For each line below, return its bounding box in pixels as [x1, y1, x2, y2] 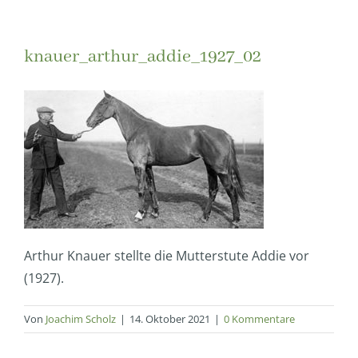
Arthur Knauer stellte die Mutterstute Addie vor [24, 247, 309, 265]
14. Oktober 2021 [129, 312, 210, 327]
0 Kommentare [224, 312, 295, 327]
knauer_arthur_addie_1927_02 [24, 46, 261, 68]
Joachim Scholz [46, 312, 116, 327]
